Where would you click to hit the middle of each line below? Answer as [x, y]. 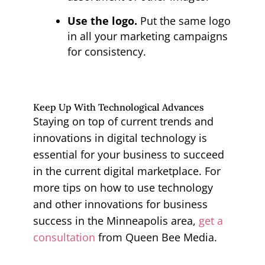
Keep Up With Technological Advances [118, 107]
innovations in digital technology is [120, 138]
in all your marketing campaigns [147, 36]
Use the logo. [102, 20]
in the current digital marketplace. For [127, 171]
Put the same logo [184, 20]
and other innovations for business [120, 204]
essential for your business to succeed [128, 154]
